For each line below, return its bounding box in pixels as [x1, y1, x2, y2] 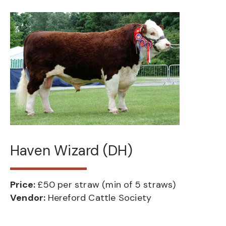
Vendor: [10, 192, 48, 204]
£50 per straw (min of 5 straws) [37, 179, 176, 191]
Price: [10, 179, 38, 191]
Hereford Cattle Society [47, 192, 152, 204]
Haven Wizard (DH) [10, 141, 133, 160]
